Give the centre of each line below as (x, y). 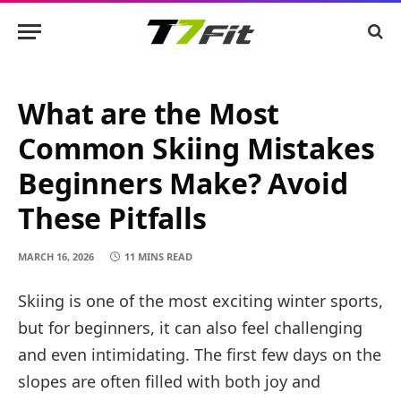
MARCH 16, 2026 (56, 256)
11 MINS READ (158, 256)
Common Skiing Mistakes (196, 148)
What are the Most (149, 113)
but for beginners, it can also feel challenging (190, 328)
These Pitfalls (112, 218)
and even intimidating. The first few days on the (200, 354)
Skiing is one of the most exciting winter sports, (200, 301)
